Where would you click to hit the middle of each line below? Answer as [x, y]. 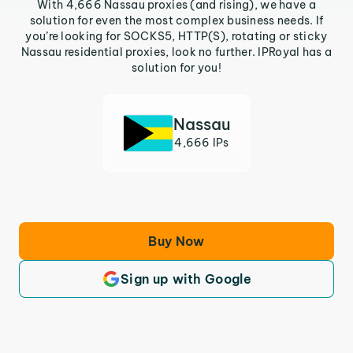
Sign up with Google [186, 279]
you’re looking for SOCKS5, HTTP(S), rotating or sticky [176, 36]
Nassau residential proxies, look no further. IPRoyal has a [176, 52]
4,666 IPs [202, 143]
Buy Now [176, 241]
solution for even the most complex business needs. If [176, 20]
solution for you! [176, 68]
